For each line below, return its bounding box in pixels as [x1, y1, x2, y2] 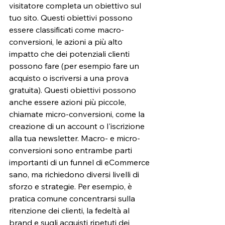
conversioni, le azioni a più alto [9, 37, 125, 47]
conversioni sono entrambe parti [9, 145, 134, 156]
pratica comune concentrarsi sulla [9, 193, 137, 204]
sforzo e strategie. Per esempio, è [9, 181, 134, 192]
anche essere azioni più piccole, [9, 97, 128, 107]
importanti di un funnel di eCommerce [9, 157, 152, 168]
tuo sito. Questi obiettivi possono [9, 13, 135, 23]
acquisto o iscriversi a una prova [9, 73, 131, 83]
